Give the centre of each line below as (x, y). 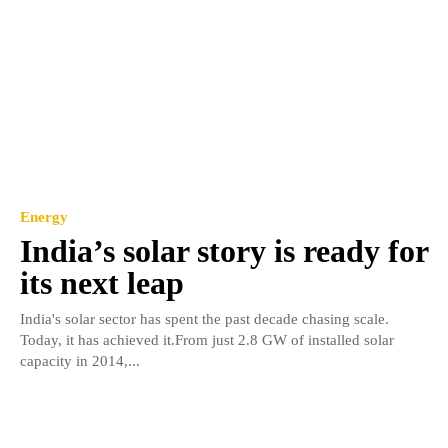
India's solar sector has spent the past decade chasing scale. (204, 318)
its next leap (102, 282)
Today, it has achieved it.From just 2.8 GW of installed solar (207, 339)
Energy (44, 216)
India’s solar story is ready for (224, 250)
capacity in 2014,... (80, 360)
